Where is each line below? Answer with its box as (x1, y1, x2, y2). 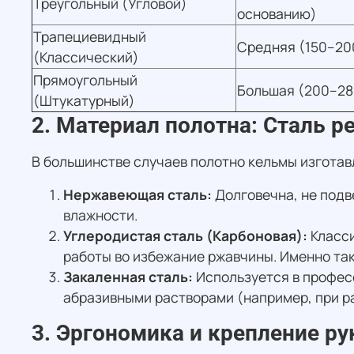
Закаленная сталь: (63, 267, 193, 287)
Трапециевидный (33, 27, 146, 47)
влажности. (63, 205, 137, 225)
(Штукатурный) (33, 91, 135, 111)
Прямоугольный (33, 70, 137, 90)
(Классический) (33, 47, 139, 67)
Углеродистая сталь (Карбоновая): (63, 226, 307, 246)
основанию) (237, 4, 317, 24)
